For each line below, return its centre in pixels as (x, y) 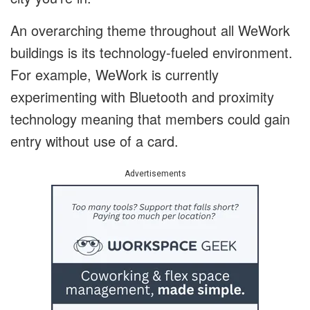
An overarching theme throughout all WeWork (150, 30)
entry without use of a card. (94, 141)
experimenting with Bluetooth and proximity (142, 97)
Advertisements (155, 174)
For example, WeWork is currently (115, 75)
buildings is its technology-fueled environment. (152, 53)
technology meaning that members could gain (150, 119)
